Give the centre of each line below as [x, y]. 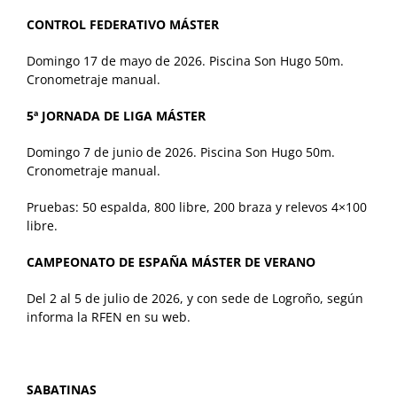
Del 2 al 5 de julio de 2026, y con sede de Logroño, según [195, 299]
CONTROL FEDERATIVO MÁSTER [123, 25]
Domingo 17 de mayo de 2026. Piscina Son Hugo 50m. [185, 61]
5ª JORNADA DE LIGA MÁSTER [116, 116]
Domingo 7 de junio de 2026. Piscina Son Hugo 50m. [181, 152]
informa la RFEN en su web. [109, 317]
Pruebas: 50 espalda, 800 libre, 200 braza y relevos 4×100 [197, 207]
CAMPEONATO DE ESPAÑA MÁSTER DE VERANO [171, 262]
